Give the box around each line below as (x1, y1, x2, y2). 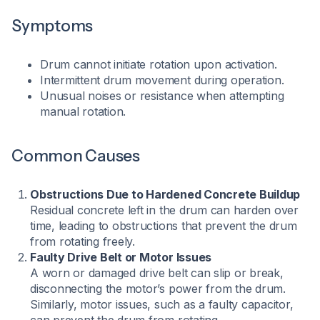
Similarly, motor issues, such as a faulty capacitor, (30, 297, 294, 311)
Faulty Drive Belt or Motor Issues (30, 250, 212, 264)
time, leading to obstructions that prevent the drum (30, 219, 297, 233)
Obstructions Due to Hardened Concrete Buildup (30, 187, 301, 201)
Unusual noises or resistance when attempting (40, 89, 284, 103)
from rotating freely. (30, 234, 135, 249)
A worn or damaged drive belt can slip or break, (30, 266, 284, 280)
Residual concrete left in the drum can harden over (30, 203, 299, 217)
